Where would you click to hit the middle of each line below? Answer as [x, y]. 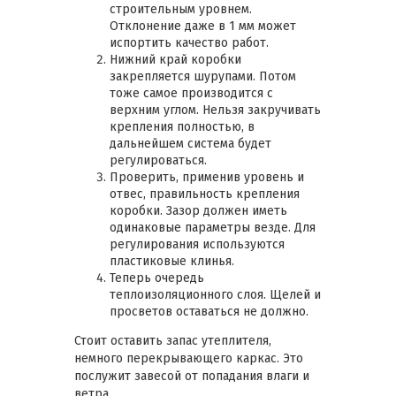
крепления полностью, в [182, 126]
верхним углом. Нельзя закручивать [215, 110]
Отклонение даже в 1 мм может [203, 26]
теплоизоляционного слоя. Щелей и [215, 294]
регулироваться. [158, 160]
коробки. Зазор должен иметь [198, 210]
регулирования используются [197, 244]
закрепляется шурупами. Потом [203, 76]
